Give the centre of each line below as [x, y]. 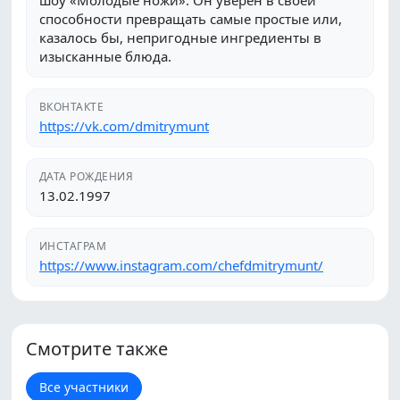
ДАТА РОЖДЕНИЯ [87, 176]
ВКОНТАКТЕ [72, 107]
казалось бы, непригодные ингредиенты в [180, 37]
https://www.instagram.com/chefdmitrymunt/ [181, 265]
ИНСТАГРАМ [73, 246]
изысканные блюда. [105, 56]
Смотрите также [97, 349]
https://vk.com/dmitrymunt [124, 126]
